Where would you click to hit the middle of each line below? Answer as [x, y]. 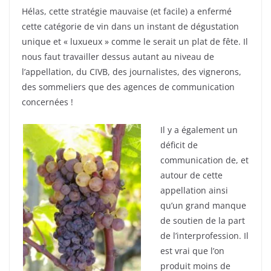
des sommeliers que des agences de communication [128, 87]
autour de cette [191, 175]
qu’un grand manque [203, 206]
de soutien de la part [203, 221]
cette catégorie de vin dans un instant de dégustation [130, 27]
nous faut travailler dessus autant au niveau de [118, 57]
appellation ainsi [194, 191]
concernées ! [47, 102]
